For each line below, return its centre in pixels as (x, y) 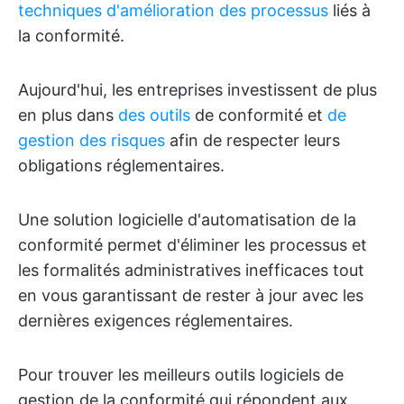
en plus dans (68, 115)
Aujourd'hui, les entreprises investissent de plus (197, 90)
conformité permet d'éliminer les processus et (193, 245)
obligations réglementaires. (121, 165)
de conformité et (259, 115)
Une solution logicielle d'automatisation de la (187, 220)
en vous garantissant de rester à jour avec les (191, 295)
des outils (154, 115)
